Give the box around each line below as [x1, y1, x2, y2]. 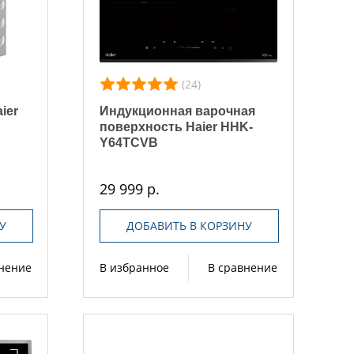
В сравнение [207, 259, 277, 275]
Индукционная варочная [100, 104, 256, 118]
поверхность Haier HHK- [100, 119, 254, 134]
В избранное [100, 259, 170, 275]
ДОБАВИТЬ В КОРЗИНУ [126, 217, 252, 233]
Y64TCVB [100, 135, 159, 149]
